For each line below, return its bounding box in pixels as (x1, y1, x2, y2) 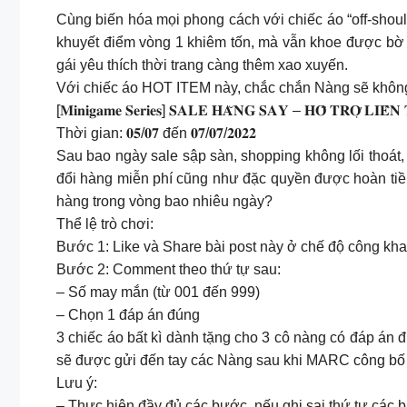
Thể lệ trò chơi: (56, 216, 154, 233)
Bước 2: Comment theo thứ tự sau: (56, 262, 281, 278)
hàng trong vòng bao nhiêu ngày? (56, 194, 273, 210)
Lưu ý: (56, 375, 97, 392)
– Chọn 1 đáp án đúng (56, 307, 200, 323)
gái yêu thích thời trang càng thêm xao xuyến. (56, 57, 348, 74)
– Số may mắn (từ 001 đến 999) (56, 284, 260, 301)
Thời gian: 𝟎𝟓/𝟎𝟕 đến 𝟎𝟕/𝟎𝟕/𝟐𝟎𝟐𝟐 (56, 125, 256, 142)
